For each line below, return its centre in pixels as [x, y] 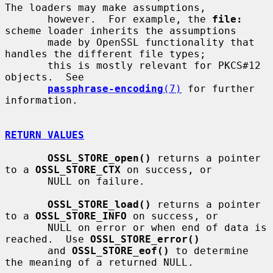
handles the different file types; [105, 54]
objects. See [44, 77]
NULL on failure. [26, 181]
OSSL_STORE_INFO [81, 216]
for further [218, 88]
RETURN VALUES [44, 135]
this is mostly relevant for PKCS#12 [26, 65]
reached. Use [48, 239]
